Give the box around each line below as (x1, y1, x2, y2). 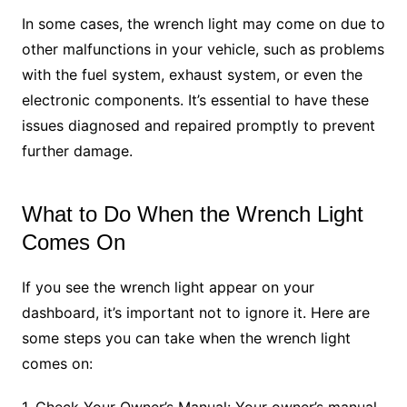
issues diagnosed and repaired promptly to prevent (21, 115, 375, 134)
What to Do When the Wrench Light (21, 201, 363, 226)
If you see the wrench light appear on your (21, 277, 314, 296)
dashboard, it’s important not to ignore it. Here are (21, 303, 370, 322)
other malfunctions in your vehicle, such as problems (21, 39, 384, 58)
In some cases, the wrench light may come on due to (21, 14, 385, 33)
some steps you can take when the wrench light (21, 328, 351, 347)
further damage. (21, 141, 133, 160)
